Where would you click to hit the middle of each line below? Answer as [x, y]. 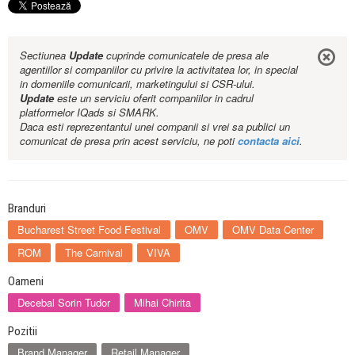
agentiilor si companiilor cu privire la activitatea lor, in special [159, 70]
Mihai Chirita [162, 303]
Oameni [26, 282]
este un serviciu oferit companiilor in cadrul [154, 98]
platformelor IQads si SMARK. [90, 113]
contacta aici [269, 141]
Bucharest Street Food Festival [89, 230]
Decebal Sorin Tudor [64, 303]
